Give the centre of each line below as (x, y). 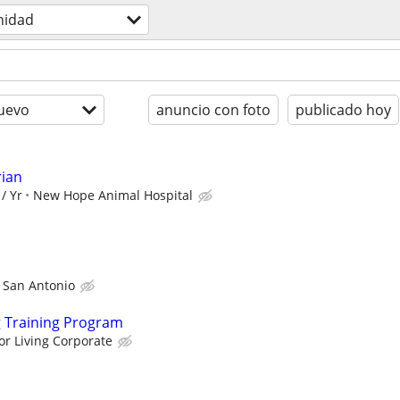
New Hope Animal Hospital (113, 195)
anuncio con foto (213, 110)
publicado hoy (343, 110)
